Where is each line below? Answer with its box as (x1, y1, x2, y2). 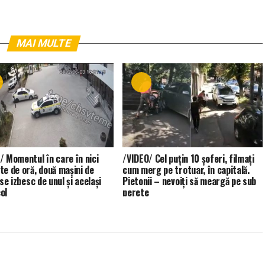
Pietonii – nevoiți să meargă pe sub (122, 173, 257, 188)
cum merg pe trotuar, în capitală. (122, 162, 250, 177)
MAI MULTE (15, 37, 73, 49)
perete (122, 185, 149, 199)
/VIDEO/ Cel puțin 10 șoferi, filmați (122, 151, 254, 166)
